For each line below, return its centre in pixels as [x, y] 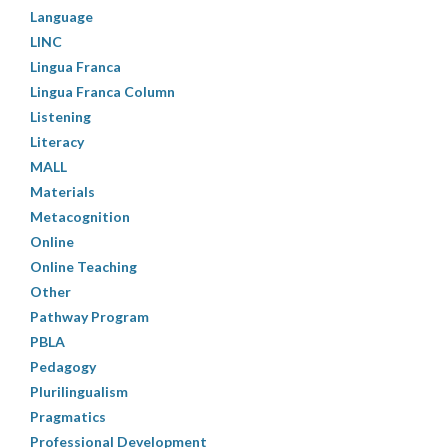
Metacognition [80, 216]
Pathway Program [89, 316]
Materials [62, 191]
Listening [60, 116]
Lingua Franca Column [102, 91]
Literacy [57, 141]
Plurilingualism [79, 391]
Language [61, 16]
